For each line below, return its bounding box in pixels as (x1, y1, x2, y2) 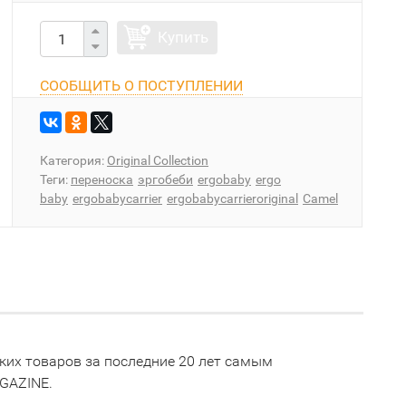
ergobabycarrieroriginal (167, 191, 298, 206)
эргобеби (138, 172, 193, 187)
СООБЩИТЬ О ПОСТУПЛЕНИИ (40, 77, 243, 94)
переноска (71, 172, 133, 187)
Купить (158, 28, 208, 46)
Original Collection (107, 153, 208, 168)
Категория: (40, 153, 107, 168)
